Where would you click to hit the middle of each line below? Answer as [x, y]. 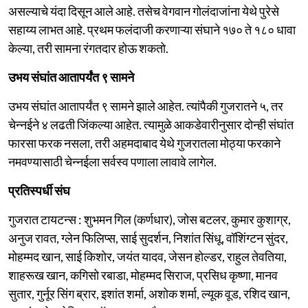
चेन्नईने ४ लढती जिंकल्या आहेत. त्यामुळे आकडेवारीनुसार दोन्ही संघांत [151, 124]
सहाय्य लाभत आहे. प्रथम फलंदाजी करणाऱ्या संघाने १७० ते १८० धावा [152, 29]
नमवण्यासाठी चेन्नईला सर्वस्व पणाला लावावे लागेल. [112, 161]
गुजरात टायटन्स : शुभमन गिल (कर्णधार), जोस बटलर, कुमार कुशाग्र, [150, 219]
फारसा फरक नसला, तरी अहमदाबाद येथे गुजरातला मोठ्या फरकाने [144, 143]
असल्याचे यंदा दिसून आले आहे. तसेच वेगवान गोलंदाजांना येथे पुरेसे [144, 11]
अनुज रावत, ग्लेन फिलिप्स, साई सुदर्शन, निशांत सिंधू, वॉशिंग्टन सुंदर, [148, 238]
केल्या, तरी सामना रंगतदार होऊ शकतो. [88, 48]
